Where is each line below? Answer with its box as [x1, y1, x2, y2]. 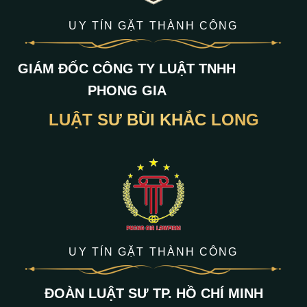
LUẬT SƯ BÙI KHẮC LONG [48, 110, 259, 130]
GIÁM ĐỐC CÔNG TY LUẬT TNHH [18, 61, 236, 77]
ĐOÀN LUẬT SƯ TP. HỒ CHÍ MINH [44, 286, 263, 302]
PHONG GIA [87, 83, 167, 99]
